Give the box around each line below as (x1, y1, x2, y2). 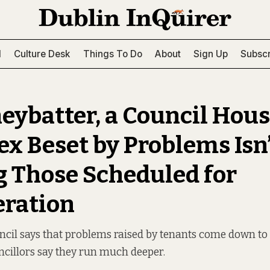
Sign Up (193, 48, 228, 60)
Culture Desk (14, 48, 71, 60)
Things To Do (83, 48, 142, 60)
